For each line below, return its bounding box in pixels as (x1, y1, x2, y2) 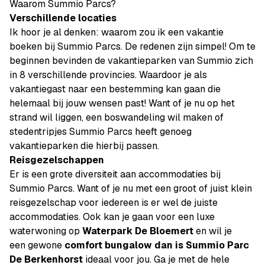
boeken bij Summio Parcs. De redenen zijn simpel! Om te (9, 40, 256, 53)
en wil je (193, 225, 232, 237)
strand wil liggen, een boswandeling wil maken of (9, 111, 224, 124)
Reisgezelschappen (9, 154, 104, 166)
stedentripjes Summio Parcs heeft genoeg (9, 125, 192, 138)
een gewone (9, 239, 64, 251)
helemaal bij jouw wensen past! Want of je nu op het (9, 97, 235, 109)
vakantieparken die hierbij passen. (9, 140, 159, 152)
